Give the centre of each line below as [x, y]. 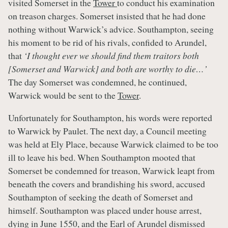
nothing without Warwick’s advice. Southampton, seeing [111, 29]
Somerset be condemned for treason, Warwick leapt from [111, 171]
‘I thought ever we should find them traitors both [111, 56]
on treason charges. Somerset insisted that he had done [107, 16]
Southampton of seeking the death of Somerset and [101, 197]
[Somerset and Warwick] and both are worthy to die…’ [108, 69]
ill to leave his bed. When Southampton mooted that [102, 158]
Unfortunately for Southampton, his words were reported [110, 118]
